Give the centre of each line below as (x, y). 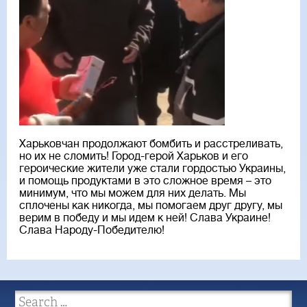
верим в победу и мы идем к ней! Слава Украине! (145, 218)
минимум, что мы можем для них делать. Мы (133, 194)
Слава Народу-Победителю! (92, 231)
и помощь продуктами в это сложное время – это (145, 181)
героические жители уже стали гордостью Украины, (152, 169)
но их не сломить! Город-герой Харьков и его (134, 157)
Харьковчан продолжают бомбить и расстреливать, (151, 144)
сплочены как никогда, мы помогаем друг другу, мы (151, 206)
